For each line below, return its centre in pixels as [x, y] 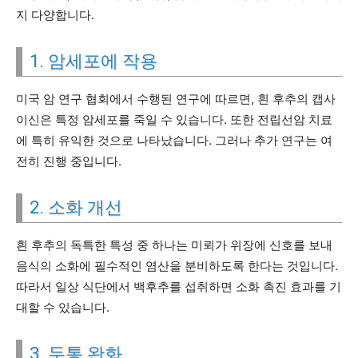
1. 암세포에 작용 [93, 61]
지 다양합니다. [55, 15]
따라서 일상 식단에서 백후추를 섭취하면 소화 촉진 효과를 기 [179, 286]
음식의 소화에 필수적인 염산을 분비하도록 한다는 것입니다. [177, 266]
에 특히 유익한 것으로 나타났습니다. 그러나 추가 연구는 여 [174, 140]
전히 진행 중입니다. [69, 161]
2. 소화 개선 [76, 207]
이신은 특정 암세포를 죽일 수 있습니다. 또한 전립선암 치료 [174, 119]
